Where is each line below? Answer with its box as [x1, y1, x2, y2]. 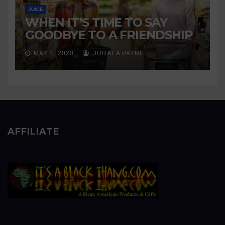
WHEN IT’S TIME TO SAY [25, 15, 167, 30]
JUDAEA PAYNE [91, 50, 144, 57]
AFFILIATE [8, 126, 60, 137]
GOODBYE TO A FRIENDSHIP [25, 28, 193, 42]
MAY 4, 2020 [34, 50, 74, 57]
